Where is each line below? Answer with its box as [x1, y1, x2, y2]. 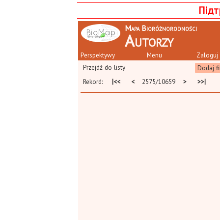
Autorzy [125, 30, 173, 51]
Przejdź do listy [83, 63, 125, 72]
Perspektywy [81, 51, 115, 59]
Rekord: [83, 77, 109, 86]
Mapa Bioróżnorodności [125, 23, 197, 33]
